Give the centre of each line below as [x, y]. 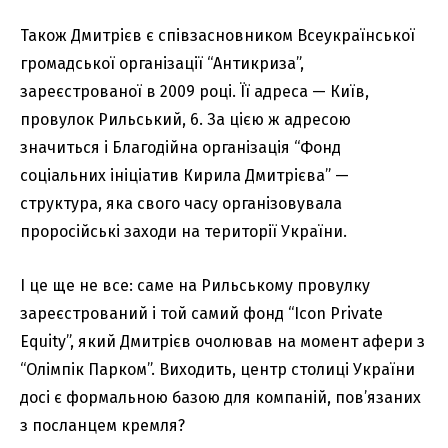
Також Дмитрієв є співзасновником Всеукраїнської [217, 35]
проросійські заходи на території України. [183, 231]
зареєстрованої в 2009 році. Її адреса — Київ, [194, 91]
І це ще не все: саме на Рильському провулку [195, 285]
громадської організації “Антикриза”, [162, 63]
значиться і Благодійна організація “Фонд [180, 147]
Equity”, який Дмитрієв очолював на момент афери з [222, 341]
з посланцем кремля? [102, 425]
